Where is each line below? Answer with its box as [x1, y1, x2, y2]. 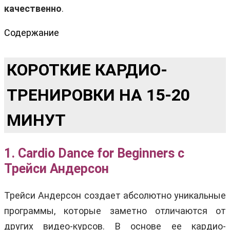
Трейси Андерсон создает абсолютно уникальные [4, 189, 226, 201]
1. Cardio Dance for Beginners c [4, 145, 184, 161]
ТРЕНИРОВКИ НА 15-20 [7, 85, 190, 105]
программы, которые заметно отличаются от [4, 205, 226, 216]
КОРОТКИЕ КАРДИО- [7, 60, 167, 80]
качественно [4, 3, 62, 14]
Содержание [4, 27, 59, 38]
